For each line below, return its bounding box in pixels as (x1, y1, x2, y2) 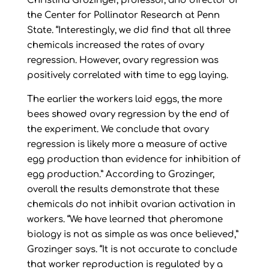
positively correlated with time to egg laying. (26, 70, 228, 81)
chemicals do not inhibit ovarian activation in (26, 199, 235, 210)
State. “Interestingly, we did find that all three (26, 25, 231, 36)
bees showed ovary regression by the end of (26, 109, 229, 120)
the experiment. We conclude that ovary (26, 124, 209, 135)
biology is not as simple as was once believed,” (26, 229, 238, 240)
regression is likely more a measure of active (26, 139, 227, 150)
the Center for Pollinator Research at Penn (26, 10, 220, 21)
